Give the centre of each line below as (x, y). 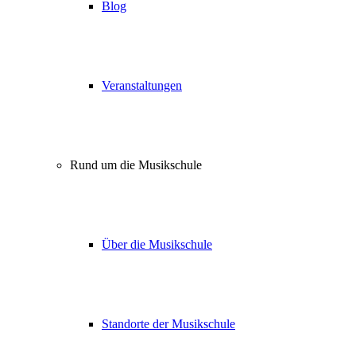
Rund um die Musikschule (136, 165)
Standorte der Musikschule (168, 324)
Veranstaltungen (142, 86)
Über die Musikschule (157, 245)
